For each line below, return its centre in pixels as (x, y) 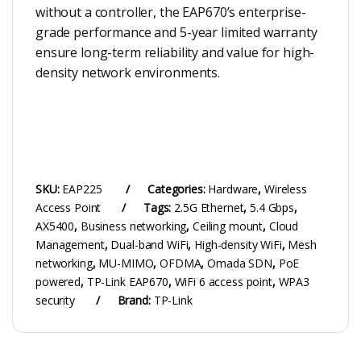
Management (70, 244)
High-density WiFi (238, 244)
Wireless (286, 189)
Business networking (133, 226)
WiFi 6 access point (223, 281)
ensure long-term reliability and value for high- (175, 52)
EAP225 (84, 189)
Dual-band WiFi (149, 244)
